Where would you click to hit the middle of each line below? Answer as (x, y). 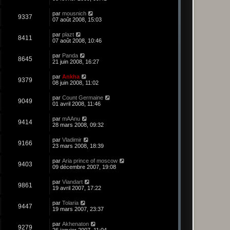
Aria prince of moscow (90, 161)
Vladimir (72, 140)
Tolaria (70, 203)
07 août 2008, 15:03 (77, 20)
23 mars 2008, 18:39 (78, 146)
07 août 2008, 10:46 (77, 41)
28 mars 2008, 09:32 (78, 125)
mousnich (74, 14)
